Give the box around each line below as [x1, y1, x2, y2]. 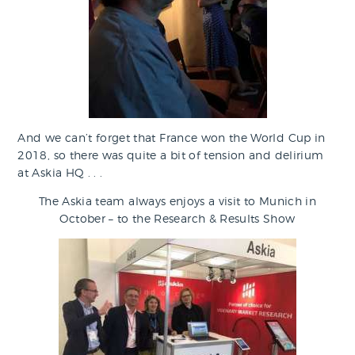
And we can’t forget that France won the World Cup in [17, 130, 326, 144]
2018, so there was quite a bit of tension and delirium [17, 147, 324, 162]
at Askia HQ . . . [17, 165, 103, 179]
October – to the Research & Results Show [59, 211, 296, 225]
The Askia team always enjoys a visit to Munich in [38, 193, 317, 208]
